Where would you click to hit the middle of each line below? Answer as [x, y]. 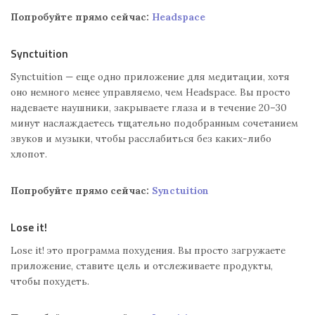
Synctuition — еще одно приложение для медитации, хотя [150, 77]
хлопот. [29, 154]
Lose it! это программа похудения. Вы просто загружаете [148, 251]
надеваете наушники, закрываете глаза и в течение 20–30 [149, 108]
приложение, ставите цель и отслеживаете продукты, [142, 266]
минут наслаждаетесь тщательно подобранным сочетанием [154, 123]
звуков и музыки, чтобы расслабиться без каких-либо [141, 139]
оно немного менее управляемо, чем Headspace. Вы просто [150, 92]
